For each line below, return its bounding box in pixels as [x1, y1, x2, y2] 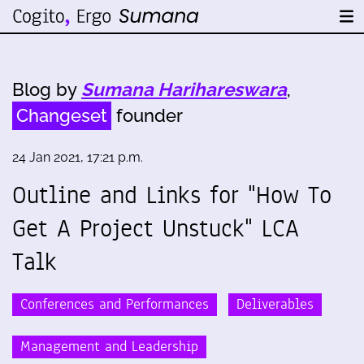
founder [111, 105, 183, 126]
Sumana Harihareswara [81, 79, 287, 100]
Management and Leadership [20, 336, 198, 357]
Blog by [12, 79, 81, 100]
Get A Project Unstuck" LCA [12, 211, 299, 245]
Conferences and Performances [20, 293, 209, 314]
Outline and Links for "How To [12, 178, 331, 212]
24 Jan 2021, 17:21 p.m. [12, 149, 143, 165]
